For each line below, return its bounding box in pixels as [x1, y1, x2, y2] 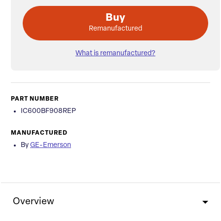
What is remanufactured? [75, 50, 155, 58]
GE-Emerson [30, 142, 71, 149]
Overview [13, 197, 54, 207]
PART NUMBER [11, 96, 59, 103]
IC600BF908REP [21, 108, 76, 115]
